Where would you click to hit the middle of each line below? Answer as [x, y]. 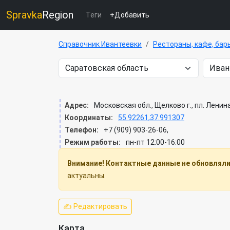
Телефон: [82, 130]
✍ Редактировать [95, 206]
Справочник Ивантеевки [100, 44]
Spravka [24, 15]
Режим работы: [93, 142]
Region [58, 15]
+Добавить [130, 15]
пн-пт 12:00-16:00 [155, 142]
